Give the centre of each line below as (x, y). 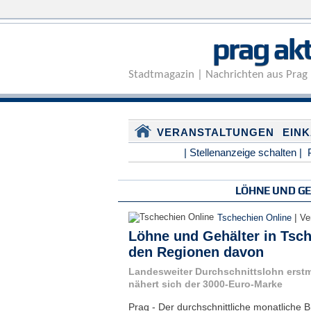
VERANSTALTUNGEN (215, 132)
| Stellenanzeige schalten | (243, 152)
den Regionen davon (196, 252)
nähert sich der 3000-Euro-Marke (205, 284)
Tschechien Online (254, 218)
